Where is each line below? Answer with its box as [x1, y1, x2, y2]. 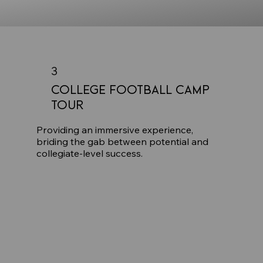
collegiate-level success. [36, 147, 143, 159]
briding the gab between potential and [36, 135, 208, 147]
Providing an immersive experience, [36, 123, 193, 136]
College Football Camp [51, 81, 210, 97]
